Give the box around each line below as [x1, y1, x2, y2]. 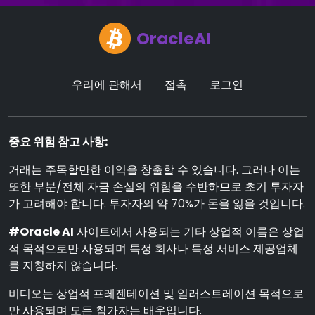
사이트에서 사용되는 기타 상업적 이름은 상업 [74, 224, 304, 240]
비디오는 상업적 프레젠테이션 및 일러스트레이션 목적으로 [8, 285, 304, 302]
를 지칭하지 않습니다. [8, 257, 117, 274]
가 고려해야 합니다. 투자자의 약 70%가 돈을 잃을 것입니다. [8, 195, 305, 212]
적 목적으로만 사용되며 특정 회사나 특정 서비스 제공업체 [8, 240, 298, 257]
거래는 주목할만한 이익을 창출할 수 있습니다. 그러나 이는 [8, 162, 300, 178]
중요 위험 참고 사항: [8, 134, 108, 150]
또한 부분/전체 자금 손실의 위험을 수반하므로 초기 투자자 [8, 179, 304, 195]
